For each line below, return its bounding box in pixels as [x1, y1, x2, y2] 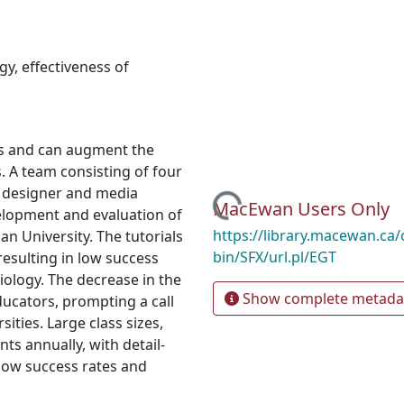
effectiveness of [22, 57, 129, 77]
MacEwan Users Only [213, 197, 390, 222]
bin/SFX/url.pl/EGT [213, 247, 336, 268]
